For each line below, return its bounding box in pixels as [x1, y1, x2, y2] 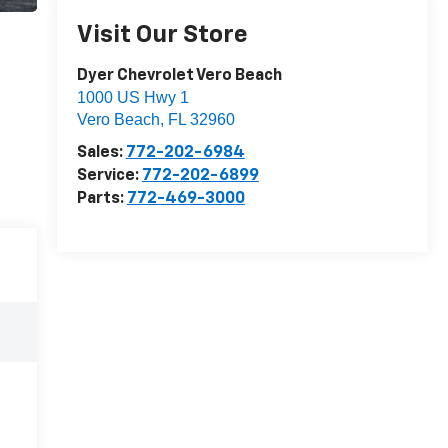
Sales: [76, 145, 126, 162]
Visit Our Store [76, 23, 248, 48]
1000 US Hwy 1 [76, 89, 189, 107]
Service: [76, 168, 142, 185]
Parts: [76, 191, 127, 208]
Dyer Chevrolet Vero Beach [76, 68, 282, 85]
